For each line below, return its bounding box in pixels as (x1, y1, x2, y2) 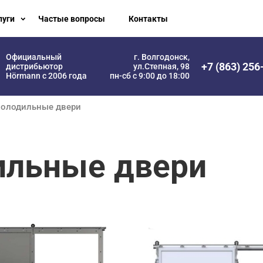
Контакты (129, 14, 168, 23)
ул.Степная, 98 (133, 62, 190, 71)
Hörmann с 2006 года (6, 71, 87, 80)
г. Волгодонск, (134, 52, 190, 62)
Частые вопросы (38, 14, 105, 23)
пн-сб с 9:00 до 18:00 (110, 71, 190, 80)
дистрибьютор (6, 62, 63, 71)
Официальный (6, 52, 62, 62)
